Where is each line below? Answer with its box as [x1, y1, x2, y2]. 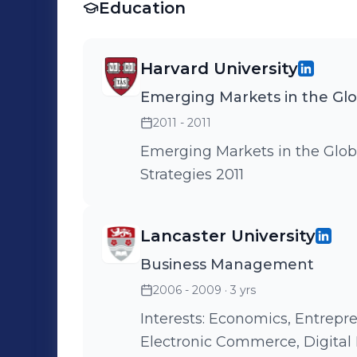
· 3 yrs [222, 283, 256, 297]
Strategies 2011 [140, 166, 244, 183]
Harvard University [140, 59, 298, 78]
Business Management [140, 256, 314, 273]
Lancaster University [140, 226, 316, 245]
